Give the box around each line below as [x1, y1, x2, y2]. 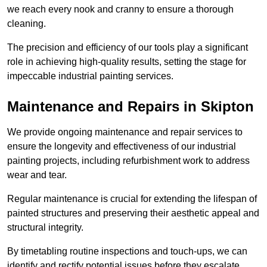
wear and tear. [7, 169, 67, 180]
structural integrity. [7, 222, 86, 232]
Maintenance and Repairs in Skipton [7, 98, 254, 114]
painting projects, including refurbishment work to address [7, 155, 250, 166]
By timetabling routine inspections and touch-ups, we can [7, 246, 247, 256]
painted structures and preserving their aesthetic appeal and [7, 207, 259, 218]
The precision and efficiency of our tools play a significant [7, 42, 248, 52]
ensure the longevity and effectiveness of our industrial [7, 141, 236, 151]
